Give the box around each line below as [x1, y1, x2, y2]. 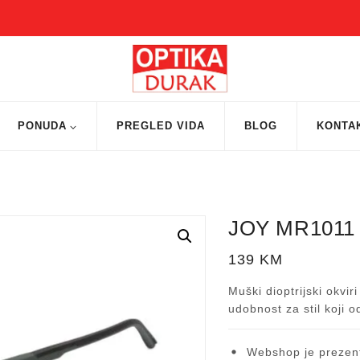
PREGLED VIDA [117, 119, 205, 132]
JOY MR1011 [228, 215, 355, 240]
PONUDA [18, 119, 67, 132]
